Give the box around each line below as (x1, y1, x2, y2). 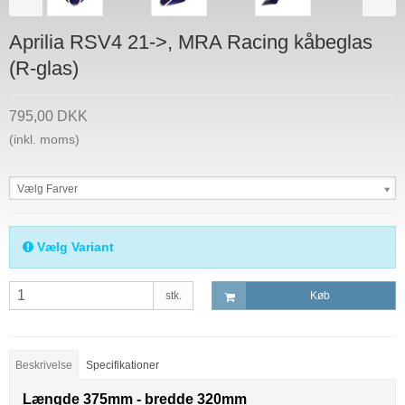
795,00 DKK (9, 108, 88, 125)
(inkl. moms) (9, 132, 80, 147)
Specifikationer (86, 358, 160, 372)
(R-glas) (9, 56, 79, 80)
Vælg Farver (17, 183, 78, 196)
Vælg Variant (33, 240, 114, 255)
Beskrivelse (15, 358, 73, 372)
